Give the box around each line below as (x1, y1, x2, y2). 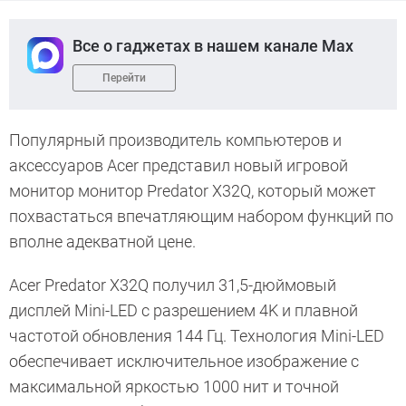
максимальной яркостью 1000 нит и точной (9, 377, 339, 397)
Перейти (102, 72, 146, 85)
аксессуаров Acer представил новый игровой (9, 156, 348, 176)
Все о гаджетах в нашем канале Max (72, 36, 353, 56)
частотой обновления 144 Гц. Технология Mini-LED (9, 326, 384, 346)
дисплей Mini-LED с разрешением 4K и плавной (9, 301, 358, 321)
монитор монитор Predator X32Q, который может (9, 181, 376, 201)
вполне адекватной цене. (9, 232, 196, 252)
